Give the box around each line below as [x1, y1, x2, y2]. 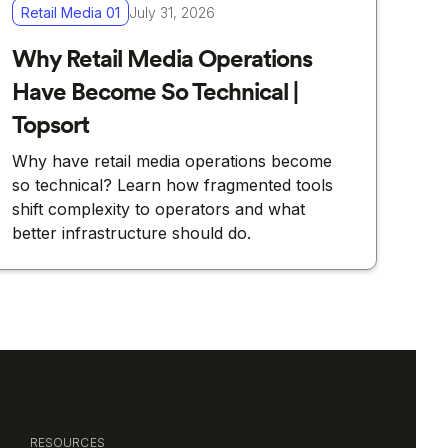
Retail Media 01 [20, 3, 120, 21]
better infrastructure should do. [11, 223, 251, 244]
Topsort [11, 109, 89, 141]
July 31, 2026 [128, 3, 215, 21]
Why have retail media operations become [11, 151, 332, 172]
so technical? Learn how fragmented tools [11, 175, 333, 196]
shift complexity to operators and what [11, 199, 305, 220]
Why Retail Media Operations [11, 43, 312, 75]
